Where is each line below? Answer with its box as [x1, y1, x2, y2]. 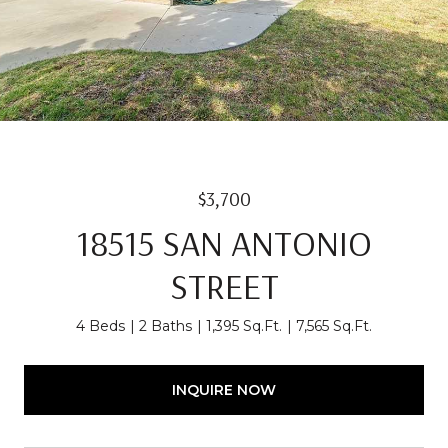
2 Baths [139, 317, 192, 335]
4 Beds [76, 317, 125, 335]
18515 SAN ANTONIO [76, 220, 372, 265]
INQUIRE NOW [172, 380, 276, 399]
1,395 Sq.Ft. [206, 317, 282, 335]
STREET [169, 263, 279, 308]
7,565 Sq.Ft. [296, 317, 372, 335]
